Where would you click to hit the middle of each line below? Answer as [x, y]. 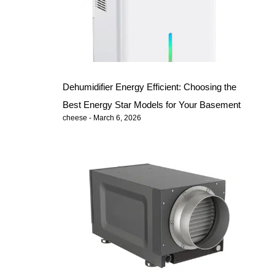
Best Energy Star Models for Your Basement [152, 104]
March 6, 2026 [117, 118]
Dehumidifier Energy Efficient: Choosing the [150, 87]
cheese [76, 118]
